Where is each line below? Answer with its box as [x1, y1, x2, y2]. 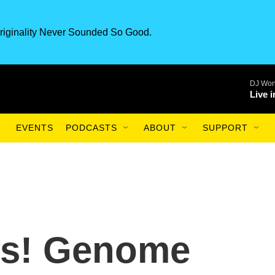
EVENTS [16, 123, 53, 133]
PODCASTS [66, 123, 117, 133]
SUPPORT [203, 123, 248, 133]
